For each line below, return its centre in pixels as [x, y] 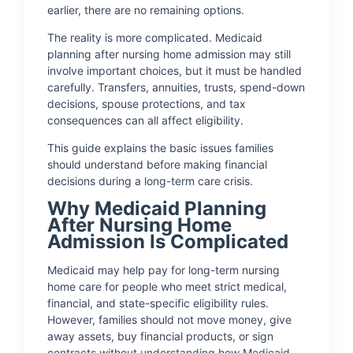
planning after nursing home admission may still [169, 54]
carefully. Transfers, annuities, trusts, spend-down [176, 87]
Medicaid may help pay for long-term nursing [163, 270]
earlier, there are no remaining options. [146, 10]
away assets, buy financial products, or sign [160, 336]
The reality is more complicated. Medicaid [155, 37]
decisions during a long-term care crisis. [150, 181]
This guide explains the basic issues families [160, 148]
